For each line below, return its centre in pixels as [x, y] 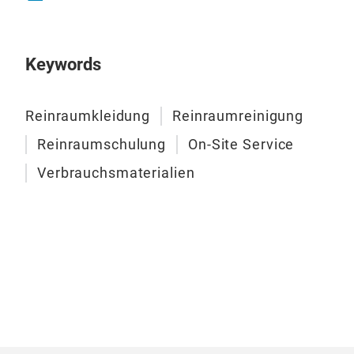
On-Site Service [241, 145]
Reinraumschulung [102, 145]
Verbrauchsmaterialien [116, 173]
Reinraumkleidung [88, 116]
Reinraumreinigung [238, 116]
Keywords [63, 65]
